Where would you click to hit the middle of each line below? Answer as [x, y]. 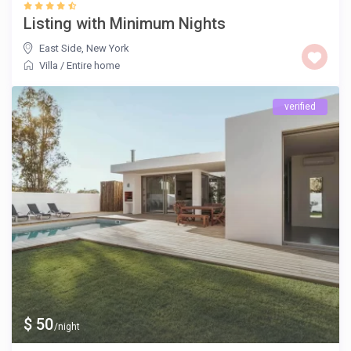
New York [108, 49]
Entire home [94, 66]
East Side [61, 49]
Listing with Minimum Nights [125, 24]
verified [300, 107]
